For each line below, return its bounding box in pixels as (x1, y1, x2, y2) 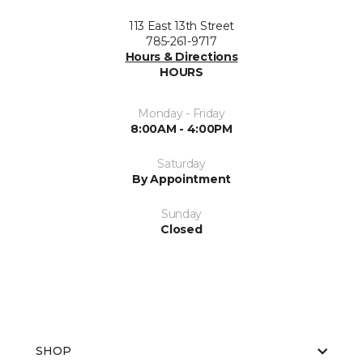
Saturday (157, 156, 206, 171)
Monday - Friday (138, 106, 225, 121)
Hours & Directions (125, 49, 238, 64)
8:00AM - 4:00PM (130, 122, 233, 136)
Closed (160, 222, 203, 237)
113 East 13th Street (128, 19, 235, 33)
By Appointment (131, 172, 232, 186)
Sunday (160, 207, 203, 221)
